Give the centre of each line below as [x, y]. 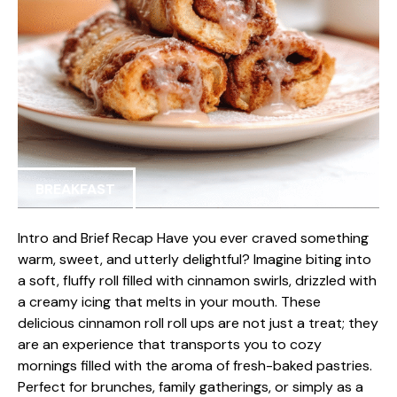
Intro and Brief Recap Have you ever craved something [193, 238]
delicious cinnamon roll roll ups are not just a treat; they [198, 323]
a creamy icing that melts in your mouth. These [169, 302]
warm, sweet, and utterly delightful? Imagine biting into [195, 259]
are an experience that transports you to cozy [170, 344]
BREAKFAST [75, 189]
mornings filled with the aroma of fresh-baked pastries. [195, 366]
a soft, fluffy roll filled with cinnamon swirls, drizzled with [197, 280]
